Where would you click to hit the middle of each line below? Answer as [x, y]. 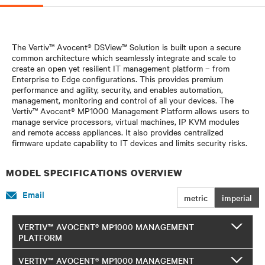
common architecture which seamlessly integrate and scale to [124, 57]
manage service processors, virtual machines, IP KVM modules [126, 121]
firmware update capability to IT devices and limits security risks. [130, 142]
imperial [237, 197]
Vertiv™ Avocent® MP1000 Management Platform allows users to [131, 110]
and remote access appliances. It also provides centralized [118, 132]
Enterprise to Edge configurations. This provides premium [117, 78]
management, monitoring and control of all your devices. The [123, 100]
